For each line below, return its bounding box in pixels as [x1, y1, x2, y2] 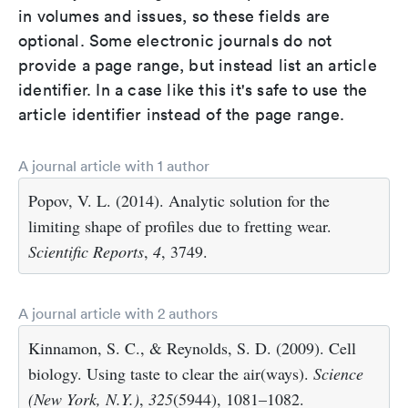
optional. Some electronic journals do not [18, 30, 332, 51]
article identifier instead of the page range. [18, 104, 345, 125]
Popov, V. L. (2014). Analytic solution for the [28, 189, 330, 211]
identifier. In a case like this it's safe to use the [18, 79, 368, 100]
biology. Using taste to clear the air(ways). [28, 362, 313, 384]
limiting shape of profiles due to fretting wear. [28, 215, 331, 237]
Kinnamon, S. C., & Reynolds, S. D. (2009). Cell [28, 337, 356, 359]
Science [313, 362, 363, 384]
